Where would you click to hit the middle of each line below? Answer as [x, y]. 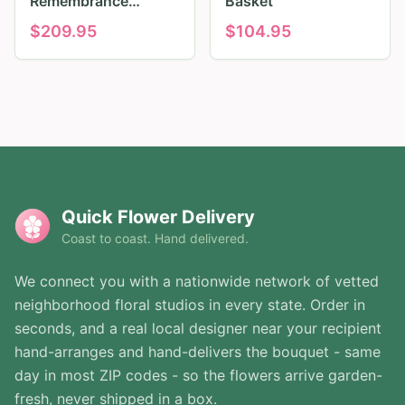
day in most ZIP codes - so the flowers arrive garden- [198, 376]
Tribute [55, 23]
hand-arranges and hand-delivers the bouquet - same [198, 352]
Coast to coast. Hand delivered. [155, 239]
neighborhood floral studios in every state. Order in [190, 305]
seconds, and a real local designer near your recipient [198, 329]
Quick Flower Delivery [158, 217]
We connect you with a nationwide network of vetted [197, 282]
